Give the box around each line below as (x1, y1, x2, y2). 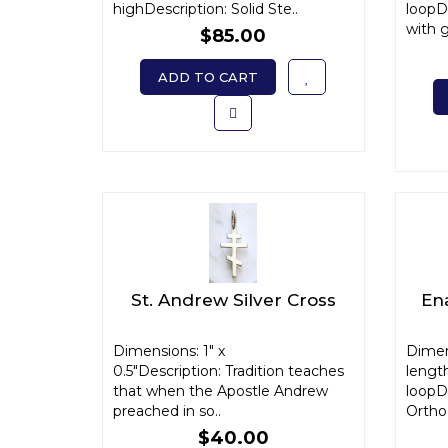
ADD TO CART (158, 69, 259, 85)
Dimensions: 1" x (113, 342, 225, 360)
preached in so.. (113, 402, 221, 420)
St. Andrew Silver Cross (130, 290, 336, 310)
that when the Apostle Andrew (113, 382, 328, 400)
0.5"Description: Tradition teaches (113, 362, 344, 380)
